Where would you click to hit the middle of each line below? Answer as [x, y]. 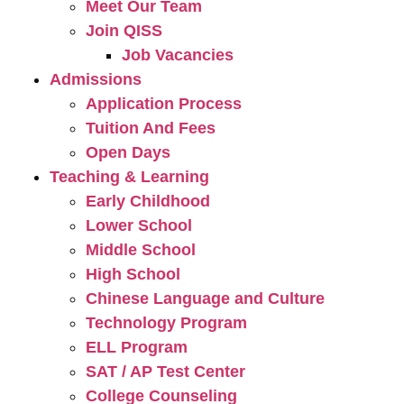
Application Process [164, 104]
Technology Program [166, 323]
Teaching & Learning [129, 177]
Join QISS [124, 31]
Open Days [128, 152]
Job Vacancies [178, 55]
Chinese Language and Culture [205, 298]
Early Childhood [148, 201]
